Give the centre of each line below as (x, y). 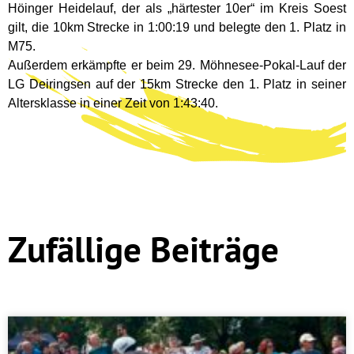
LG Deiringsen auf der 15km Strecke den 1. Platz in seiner (177, 85)
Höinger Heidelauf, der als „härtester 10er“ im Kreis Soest (177, 9)
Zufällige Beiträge (143, 249)
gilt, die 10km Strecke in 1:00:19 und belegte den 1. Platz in (177, 28)
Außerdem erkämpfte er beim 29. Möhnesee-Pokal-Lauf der (177, 66)
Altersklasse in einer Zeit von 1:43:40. (113, 104)
